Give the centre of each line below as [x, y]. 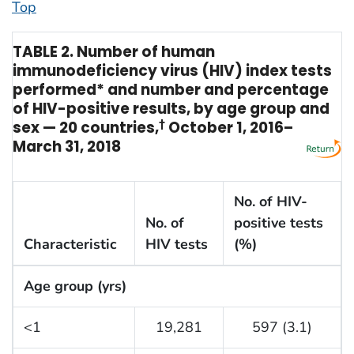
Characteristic [70, 245]
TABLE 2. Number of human [114, 51]
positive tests [278, 223]
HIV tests [176, 245]
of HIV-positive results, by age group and [171, 108]
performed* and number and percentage [171, 89]
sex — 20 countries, [86, 127]
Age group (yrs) [75, 286]
